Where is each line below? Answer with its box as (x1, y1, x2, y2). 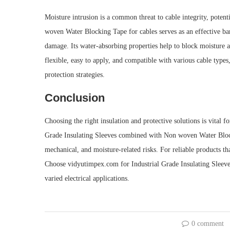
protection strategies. (45, 71, 105, 79)
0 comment (191, 220, 224, 227)
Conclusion (45, 91, 105, 104)
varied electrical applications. (45, 175, 129, 182)
